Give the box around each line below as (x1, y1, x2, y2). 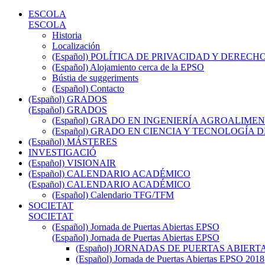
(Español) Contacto (52, 83, 124, 93)
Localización (52, 40, 100, 51)
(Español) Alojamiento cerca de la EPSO (52, 62, 204, 72)
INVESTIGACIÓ (28, 147, 96, 157)
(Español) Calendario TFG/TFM (52, 189, 174, 200)
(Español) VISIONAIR (28, 157, 116, 168)
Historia (52, 30, 82, 40)
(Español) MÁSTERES (28, 136, 117, 147)
